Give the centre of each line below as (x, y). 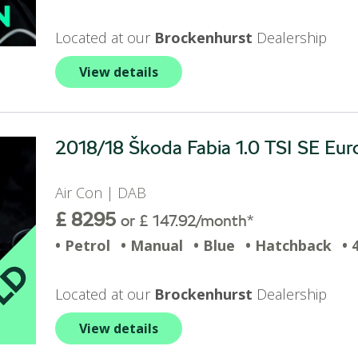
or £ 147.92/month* (187, 221)
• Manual (152, 245)
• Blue (214, 245)
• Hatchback (288, 245)
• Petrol (83, 245)
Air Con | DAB (105, 193)
